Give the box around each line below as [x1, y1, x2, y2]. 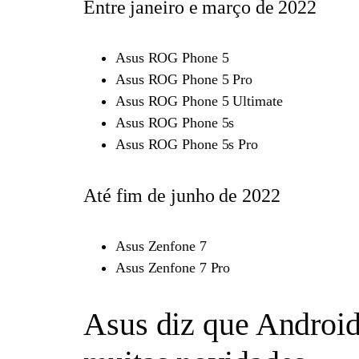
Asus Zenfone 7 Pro [115, 260, 231, 276]
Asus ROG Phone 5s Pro [115, 136, 258, 153]
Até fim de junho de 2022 [83, 185, 280, 207]
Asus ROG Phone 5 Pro [115, 71, 252, 88]
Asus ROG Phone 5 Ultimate [115, 93, 283, 110]
